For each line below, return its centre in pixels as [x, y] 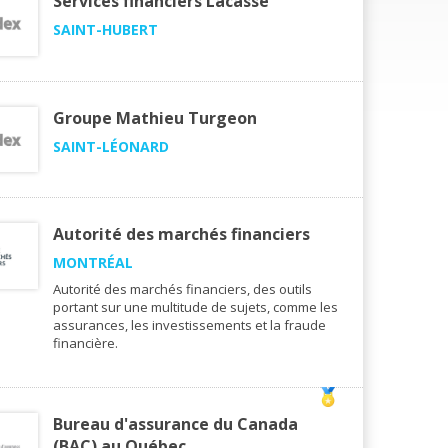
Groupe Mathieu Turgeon [155, 117]
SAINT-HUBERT [105, 30]
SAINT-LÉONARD [111, 146]
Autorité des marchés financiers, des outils [182, 289]
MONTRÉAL [93, 263]
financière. [85, 343]
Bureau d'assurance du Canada [175, 424]
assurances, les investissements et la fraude [189, 325]
